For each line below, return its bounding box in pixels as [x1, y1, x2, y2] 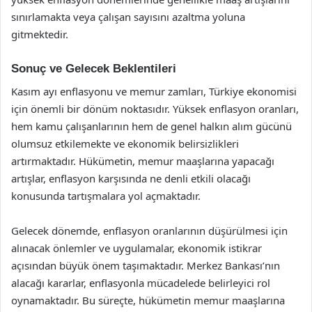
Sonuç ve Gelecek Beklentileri [11, 62, 176, 75]
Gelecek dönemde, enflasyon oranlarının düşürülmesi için [11, 223, 288, 237]
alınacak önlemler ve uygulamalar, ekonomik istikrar [11, 240, 262, 255]
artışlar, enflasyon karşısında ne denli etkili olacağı [11, 171, 251, 185]
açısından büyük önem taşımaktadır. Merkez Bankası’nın [11, 258, 280, 272]
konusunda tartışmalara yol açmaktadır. [11, 188, 201, 203]
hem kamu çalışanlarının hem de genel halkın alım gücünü [11, 118, 292, 133]
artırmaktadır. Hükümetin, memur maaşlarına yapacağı [11, 153, 274, 168]
